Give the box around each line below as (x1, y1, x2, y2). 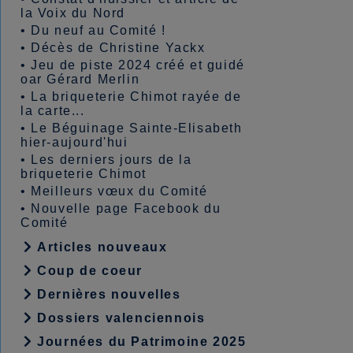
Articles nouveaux (32, 240, 168, 254)
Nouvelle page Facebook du (31, 202, 221, 215)
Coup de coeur (32, 264, 143, 277)
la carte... (20, 104, 85, 117)
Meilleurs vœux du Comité (31, 184, 208, 198)
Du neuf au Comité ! (31, 24, 166, 37)
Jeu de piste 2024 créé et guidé (31, 58, 245, 72)
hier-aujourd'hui (20, 136, 128, 149)
